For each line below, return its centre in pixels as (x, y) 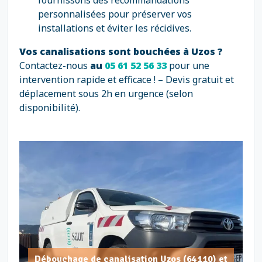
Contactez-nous (55, 65)
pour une (189, 65)
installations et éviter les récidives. (115, 28)
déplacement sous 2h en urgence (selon (106, 94)
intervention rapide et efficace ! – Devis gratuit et (127, 80)
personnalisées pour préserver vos (115, 14)
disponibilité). (50, 108)
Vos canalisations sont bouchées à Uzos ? (121, 51)
